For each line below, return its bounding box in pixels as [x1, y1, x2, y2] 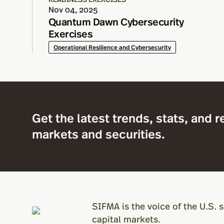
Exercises [48, 26, 93, 40]
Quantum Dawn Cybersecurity [48, 14, 184, 28]
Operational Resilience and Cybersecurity [53, 42, 171, 51]
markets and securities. [32, 124, 165, 142]
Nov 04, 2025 [48, 3, 97, 15]
